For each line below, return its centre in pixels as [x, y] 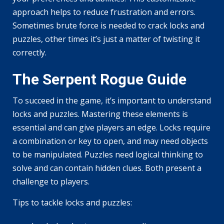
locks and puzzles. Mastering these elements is [100, 114]
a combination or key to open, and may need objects [110, 141]
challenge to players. [51, 181]
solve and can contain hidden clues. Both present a [107, 168]
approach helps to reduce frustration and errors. [104, 12]
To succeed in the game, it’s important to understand [112, 100]
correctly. [29, 52]
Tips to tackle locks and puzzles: [72, 202]
